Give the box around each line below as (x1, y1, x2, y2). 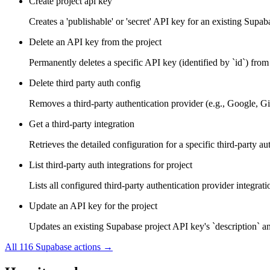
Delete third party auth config (29, 78, 140, 89)
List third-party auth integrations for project (29, 160, 192, 171)
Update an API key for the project (29, 201, 157, 212)
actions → (72, 242, 113, 253)
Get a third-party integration (29, 119, 134, 130)
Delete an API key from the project (29, 37, 162, 48)
